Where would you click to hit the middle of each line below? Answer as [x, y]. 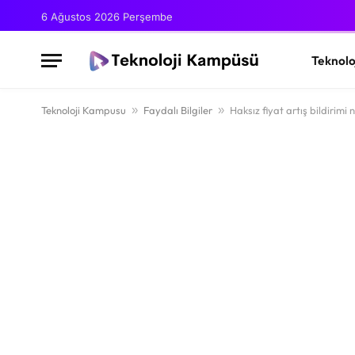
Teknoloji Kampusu [84, 110]
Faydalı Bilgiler [178, 110]
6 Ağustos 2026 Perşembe [107, 16]
